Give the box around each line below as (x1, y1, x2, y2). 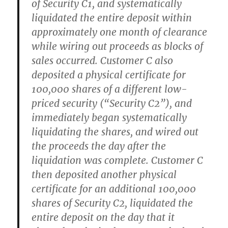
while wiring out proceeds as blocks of (32, 40, 204, 52)
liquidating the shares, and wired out (32, 126, 199, 138)
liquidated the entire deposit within (32, 12, 192, 24)
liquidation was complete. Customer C (32, 154, 204, 166)
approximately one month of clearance (32, 26, 208, 38)
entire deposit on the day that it (32, 211, 175, 223)
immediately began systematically (32, 111, 187, 124)
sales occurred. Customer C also (32, 54, 174, 67)
